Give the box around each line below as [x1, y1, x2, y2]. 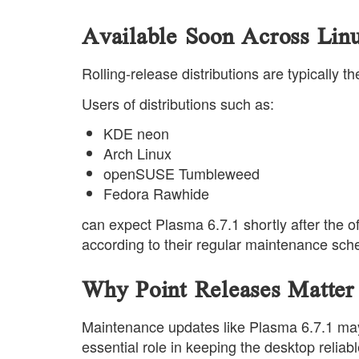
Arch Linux [103, 143, 171, 164]
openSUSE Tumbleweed [103, 163, 260, 184]
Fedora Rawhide [103, 183, 209, 204]
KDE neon [103, 123, 169, 144]
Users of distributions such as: [82, 92, 274, 114]
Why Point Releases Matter [82, 268, 354, 313]
